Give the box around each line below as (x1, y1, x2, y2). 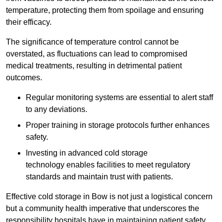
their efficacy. (6, 18, 52, 27)
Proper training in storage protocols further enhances (26, 121, 210, 130)
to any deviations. (26, 105, 87, 114)
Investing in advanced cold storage (26, 149, 148, 158)
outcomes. (6, 73, 42, 82)
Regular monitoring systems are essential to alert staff (26, 93, 213, 102)
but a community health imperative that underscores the (6, 204, 199, 213)
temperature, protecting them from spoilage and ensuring (6, 6, 204, 15)
